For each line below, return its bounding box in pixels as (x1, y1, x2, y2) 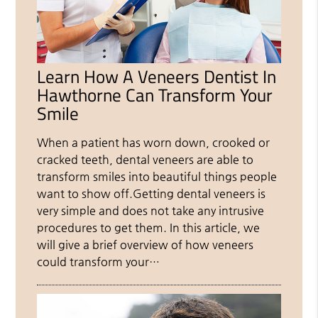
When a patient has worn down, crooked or (37, 136, 270, 150)
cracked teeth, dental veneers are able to (37, 153, 254, 167)
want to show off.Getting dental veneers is (37, 187, 266, 201)
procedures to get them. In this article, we (37, 221, 261, 235)
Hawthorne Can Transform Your (37, 82, 273, 109)
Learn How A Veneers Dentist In (37, 63, 277, 91)
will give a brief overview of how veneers (37, 238, 254, 252)
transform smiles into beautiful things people (37, 170, 278, 184)
